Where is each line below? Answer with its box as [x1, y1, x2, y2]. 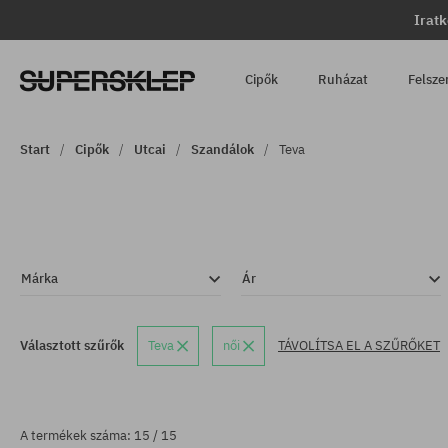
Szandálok [191, 141, 254, 158]
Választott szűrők [20, 337, 124, 354]
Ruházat [318, 71, 369, 88]
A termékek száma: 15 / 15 [20, 427, 177, 444]
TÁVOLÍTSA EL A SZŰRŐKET [278, 337, 440, 354]
